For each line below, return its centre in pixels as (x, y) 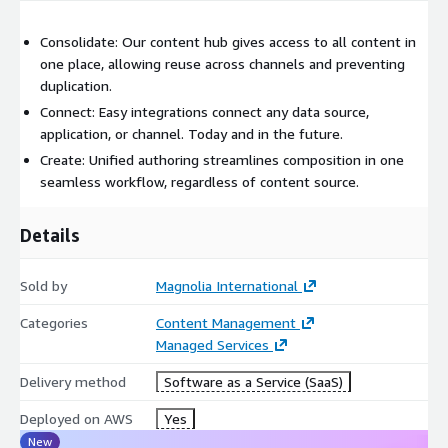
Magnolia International (226, 285)
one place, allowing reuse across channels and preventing (222, 63)
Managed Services (212, 344)
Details (50, 234)
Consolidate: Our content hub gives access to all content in (228, 41)
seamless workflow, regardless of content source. (199, 181)
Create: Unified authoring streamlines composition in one (222, 159)
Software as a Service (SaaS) (253, 381)
